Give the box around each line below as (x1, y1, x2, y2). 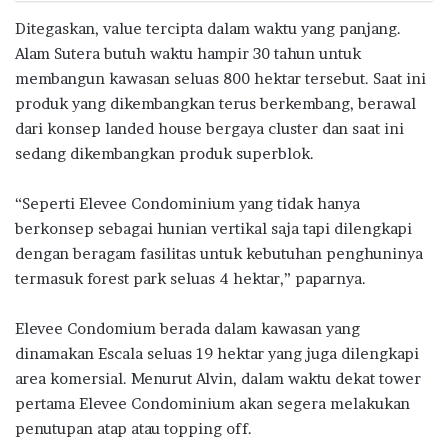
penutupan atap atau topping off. (15, 418, 252, 438)
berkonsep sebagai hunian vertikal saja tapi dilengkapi (15, 218, 412, 238)
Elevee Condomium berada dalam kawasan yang (15, 318, 360, 338)
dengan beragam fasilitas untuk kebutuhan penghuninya (15, 243, 423, 263)
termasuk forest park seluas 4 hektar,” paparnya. (15, 268, 366, 288)
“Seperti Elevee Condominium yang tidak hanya (15, 193, 360, 213)
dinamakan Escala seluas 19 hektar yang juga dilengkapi (15, 343, 419, 363)
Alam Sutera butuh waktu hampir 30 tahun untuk (15, 43, 361, 63)
